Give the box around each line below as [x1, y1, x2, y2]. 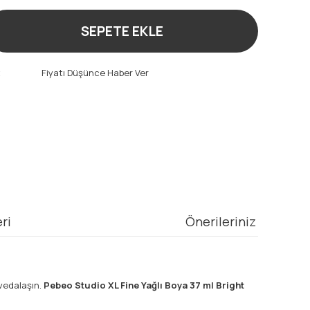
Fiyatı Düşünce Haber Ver [42, 66, 149, 79]
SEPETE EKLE [80, 22, 163, 40]
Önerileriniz [185, 213, 256, 230]
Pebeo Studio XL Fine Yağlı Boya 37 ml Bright [44, 278, 244, 291]
